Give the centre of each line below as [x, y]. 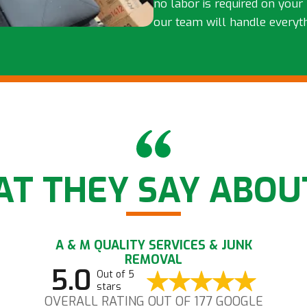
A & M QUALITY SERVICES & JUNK [153, 246]
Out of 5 [115, 275]
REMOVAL [153, 260]
